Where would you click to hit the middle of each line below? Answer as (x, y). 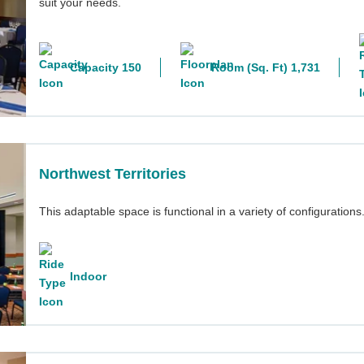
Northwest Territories (113, 173)
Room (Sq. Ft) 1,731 (266, 68)
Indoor (88, 277)
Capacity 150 (106, 68)
